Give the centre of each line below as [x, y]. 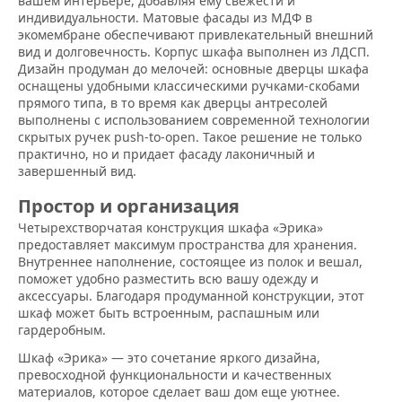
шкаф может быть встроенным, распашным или [169, 313]
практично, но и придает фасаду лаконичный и [166, 154]
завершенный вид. [77, 171]
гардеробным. [62, 330]
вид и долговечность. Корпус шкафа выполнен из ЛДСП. [194, 52]
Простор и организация [129, 206]
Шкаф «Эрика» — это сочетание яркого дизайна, [169, 358]
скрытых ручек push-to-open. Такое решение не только [190, 137]
